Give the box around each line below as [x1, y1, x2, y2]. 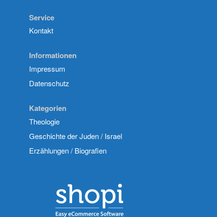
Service [29, 12, 54, 23]
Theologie [29, 116, 60, 126]
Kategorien [29, 103, 66, 114]
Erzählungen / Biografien [29, 145, 107, 155]
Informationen [29, 50, 77, 61]
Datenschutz [29, 77, 69, 88]
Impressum [29, 63, 65, 74]
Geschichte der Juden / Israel [29, 130, 122, 141]
